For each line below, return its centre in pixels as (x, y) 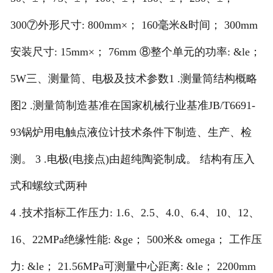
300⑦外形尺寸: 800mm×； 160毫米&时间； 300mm (134, 25)
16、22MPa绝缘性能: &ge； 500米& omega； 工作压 (136, 240)
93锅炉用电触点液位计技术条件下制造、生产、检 (131, 133)
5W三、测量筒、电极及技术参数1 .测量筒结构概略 (133, 79)
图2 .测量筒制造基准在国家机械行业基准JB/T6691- (133, 106)
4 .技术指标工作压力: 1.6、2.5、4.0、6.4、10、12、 (135, 213)
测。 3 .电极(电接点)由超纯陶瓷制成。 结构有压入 (132, 159)
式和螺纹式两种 (48, 186)
